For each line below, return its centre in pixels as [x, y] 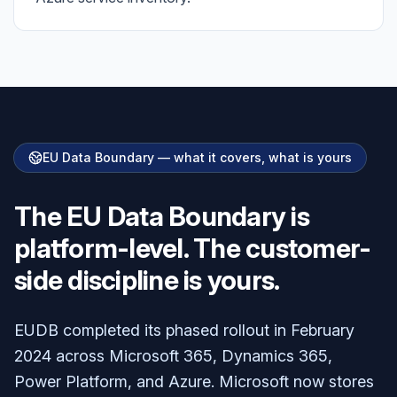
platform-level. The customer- [193, 248]
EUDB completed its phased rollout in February [184, 330]
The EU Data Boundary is [162, 216]
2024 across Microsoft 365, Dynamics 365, [173, 356]
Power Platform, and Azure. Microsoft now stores [194, 381]
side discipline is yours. [147, 280]
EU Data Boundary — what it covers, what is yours [197, 157]
